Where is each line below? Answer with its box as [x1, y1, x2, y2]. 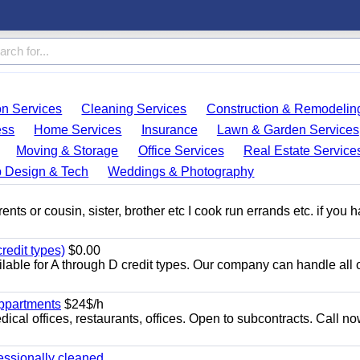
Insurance [141, 123, 198, 137]
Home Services [34, 123, 122, 137]
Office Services [137, 144, 224, 157]
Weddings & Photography [108, 165, 255, 178]
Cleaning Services [81, 102, 187, 116]
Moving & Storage [16, 144, 119, 157]
